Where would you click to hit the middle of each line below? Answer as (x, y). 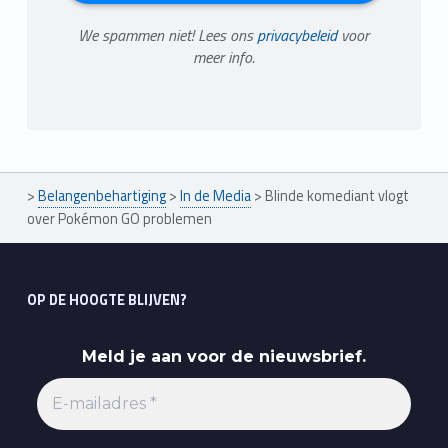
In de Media (215, 195)
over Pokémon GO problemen (119, 218)
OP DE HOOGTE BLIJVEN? (106, 300)
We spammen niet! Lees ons (168, 35)
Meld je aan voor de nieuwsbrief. (223, 356)
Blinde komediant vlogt (336, 195)
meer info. (223, 57)
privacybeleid (297, 35)
